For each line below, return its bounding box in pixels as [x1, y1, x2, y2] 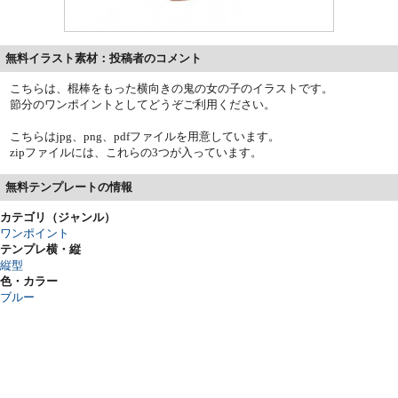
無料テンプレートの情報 [5, 179, 132, 194]
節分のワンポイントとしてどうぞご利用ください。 [10, 97, 276, 111]
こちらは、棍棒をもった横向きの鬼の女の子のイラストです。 [10, 81, 334, 95]
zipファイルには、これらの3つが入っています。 [10, 145, 263, 159]
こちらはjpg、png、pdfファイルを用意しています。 [10, 129, 281, 143]
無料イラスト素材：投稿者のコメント [5, 51, 202, 65]
